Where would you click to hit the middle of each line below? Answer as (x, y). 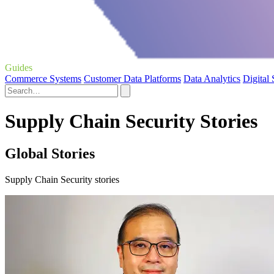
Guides (19, 67)
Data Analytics (212, 78)
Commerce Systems (43, 78)
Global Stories (50, 154)
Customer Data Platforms (132, 78)
